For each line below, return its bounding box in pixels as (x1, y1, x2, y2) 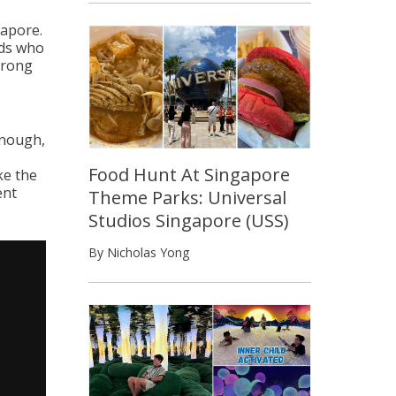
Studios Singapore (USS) (88, 208, 289, 232)
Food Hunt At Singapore (88, 162, 290, 187)
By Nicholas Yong (88, 243, 189, 261)
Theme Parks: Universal (88, 185, 286, 209)
